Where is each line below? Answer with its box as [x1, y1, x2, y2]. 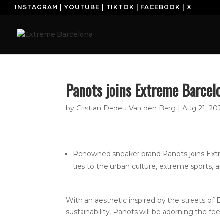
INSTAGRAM [15, 3, 58, 11]
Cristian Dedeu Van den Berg [76, 104, 176, 112]
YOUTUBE [64, 3, 100, 11]
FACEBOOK [140, 3, 180, 11]
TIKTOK [106, 3, 134, 11]
